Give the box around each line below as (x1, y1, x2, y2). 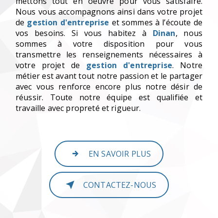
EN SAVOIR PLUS (88, 148, 151, 160)
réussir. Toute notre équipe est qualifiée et (16, 92, 202, 103)
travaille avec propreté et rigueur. (16, 103, 141, 114)
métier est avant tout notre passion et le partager (16, 71, 202, 82)
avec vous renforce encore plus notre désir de (16, 81, 202, 92)
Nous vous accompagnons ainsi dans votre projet (16, 6, 202, 18)
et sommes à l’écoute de (109, 17, 202, 28)
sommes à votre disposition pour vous (16, 38, 202, 50)
